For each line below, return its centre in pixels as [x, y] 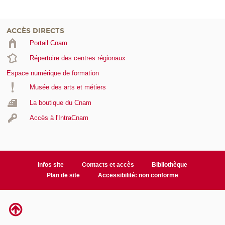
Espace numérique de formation [53, 73]
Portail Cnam [48, 43]
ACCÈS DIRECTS [35, 31]
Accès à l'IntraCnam [59, 118]
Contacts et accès [108, 164]
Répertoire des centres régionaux [77, 58]
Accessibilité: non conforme [138, 175]
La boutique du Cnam [60, 102]
